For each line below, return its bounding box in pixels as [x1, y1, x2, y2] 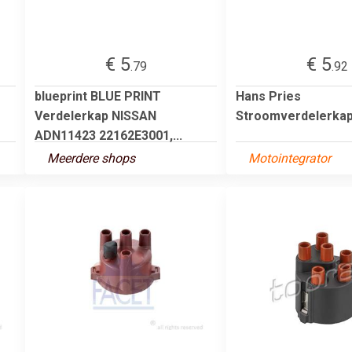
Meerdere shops [47, 150, 135, 166]
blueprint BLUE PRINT [35, 88, 161, 104]
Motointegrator [248, 150, 331, 166]
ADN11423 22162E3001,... [35, 127, 182, 143]
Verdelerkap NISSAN [35, 108, 156, 123]
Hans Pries [236, 88, 301, 104]
